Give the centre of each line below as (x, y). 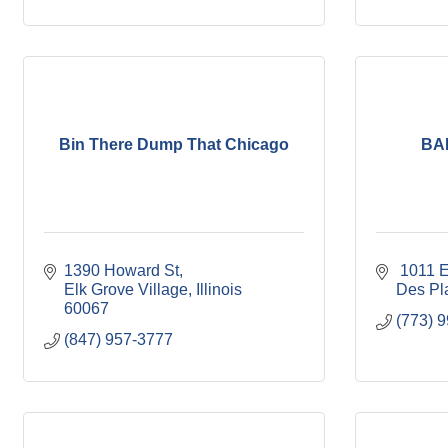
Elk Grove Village (126, 289)
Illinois (219, 289)
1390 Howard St (121, 270)
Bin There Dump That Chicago (174, 144)
